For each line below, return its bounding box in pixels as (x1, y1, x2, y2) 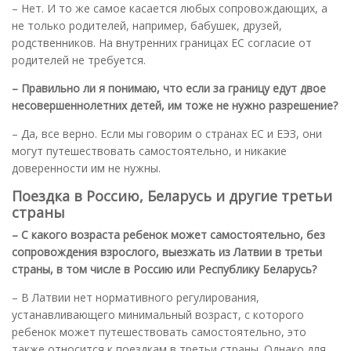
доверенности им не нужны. (12, 160, 161, 175)
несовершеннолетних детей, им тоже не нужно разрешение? (12, 97, 338, 113)
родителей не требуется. (12, 52, 146, 67)
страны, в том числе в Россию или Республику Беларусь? (12, 261, 317, 277)
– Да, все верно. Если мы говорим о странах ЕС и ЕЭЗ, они (12, 125, 322, 141)
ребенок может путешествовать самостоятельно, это (12, 324, 306, 339)
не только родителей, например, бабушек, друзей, (12, 17, 282, 33)
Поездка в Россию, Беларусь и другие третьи (12, 186, 332, 205)
